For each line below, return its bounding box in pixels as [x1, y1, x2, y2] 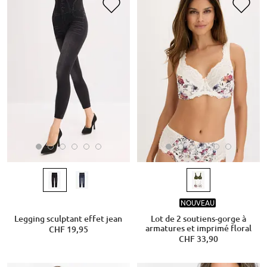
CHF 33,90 [179, 234, 218, 244]
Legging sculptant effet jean [14, 213, 123, 223]
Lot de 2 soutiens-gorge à [151, 213, 246, 223]
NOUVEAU [180, 198, 215, 208]
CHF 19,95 [48, 224, 88, 234]
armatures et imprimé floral [145, 223, 252, 233]
